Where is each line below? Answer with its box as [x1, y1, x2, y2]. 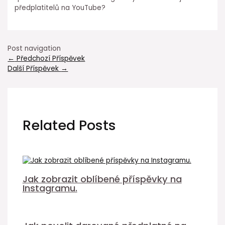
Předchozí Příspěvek [15, 54, 85, 64]
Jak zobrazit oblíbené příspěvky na [22, 172, 182, 185]
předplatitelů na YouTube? [15, 3, 106, 13]
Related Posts [22, 115, 116, 135]
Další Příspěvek [8, 64, 61, 74]
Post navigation [8, 44, 61, 54]
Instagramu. [22, 181, 77, 194]
